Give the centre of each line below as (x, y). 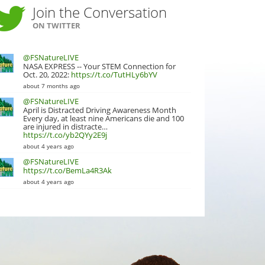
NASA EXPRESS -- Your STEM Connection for (99, 66)
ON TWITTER (56, 25)
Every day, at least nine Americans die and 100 (104, 118)
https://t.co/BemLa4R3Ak (67, 170)
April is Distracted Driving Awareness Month (100, 110)
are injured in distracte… (65, 127)
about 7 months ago (51, 85)
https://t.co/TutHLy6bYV (114, 75)
